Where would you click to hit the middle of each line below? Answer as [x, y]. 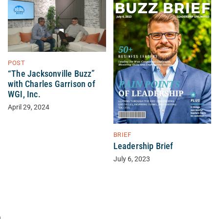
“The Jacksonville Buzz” [52, 74]
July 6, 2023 [131, 159]
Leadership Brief [143, 146]
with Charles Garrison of [52, 84]
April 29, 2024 [29, 107]
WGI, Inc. [24, 94]
